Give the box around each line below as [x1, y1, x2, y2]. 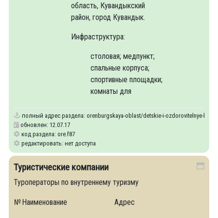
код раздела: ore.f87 [20, 130, 75, 138]
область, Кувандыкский [71, 1, 145, 10]
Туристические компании [14, 162, 109, 173]
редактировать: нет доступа [20, 140, 96, 147]
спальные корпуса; [91, 63, 149, 73]
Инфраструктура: [71, 32, 125, 41]
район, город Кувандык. [71, 13, 145, 22]
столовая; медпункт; [91, 52, 155, 61]
